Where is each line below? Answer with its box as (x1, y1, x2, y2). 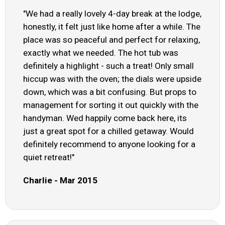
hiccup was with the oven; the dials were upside (23, 74, 201, 84)
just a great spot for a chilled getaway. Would (23, 126, 194, 137)
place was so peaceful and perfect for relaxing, (23, 35, 200, 45)
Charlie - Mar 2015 (23, 175, 97, 186)
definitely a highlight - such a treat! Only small (23, 61, 194, 71)
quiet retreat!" (23, 152, 74, 163)
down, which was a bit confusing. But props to (23, 87, 196, 97)
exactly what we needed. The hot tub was (23, 48, 178, 58)
